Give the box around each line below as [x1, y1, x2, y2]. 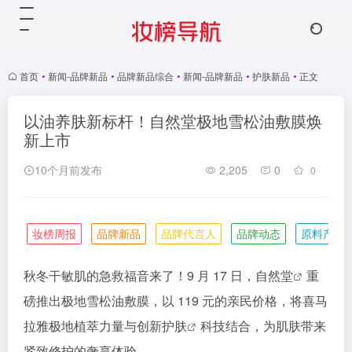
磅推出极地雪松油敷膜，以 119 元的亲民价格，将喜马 [24, 291, 328, 310]
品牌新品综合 [117, 69, 174, 82]
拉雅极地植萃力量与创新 [24, 317, 162, 335]
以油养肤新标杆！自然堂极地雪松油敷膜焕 [24, 109, 322, 132]
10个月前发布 [35, 162, 102, 178]
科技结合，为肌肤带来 [200, 317, 326, 335]
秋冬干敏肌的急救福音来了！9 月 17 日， [24, 266, 255, 285]
